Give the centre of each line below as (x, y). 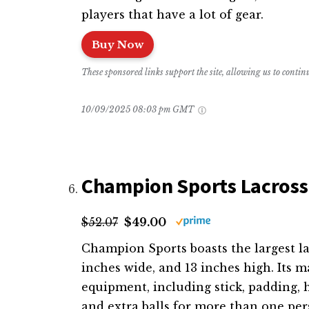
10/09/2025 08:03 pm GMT (139, 109)
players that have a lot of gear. (174, 14)
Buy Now (118, 44)
